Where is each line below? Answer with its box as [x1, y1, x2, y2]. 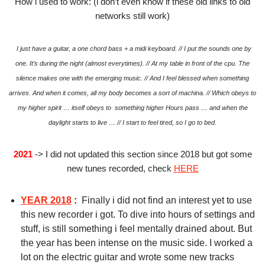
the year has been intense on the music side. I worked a [21, 238, 253, 248]
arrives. [9, 89, 33, 97]
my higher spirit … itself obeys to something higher [17, 104, 166, 112]
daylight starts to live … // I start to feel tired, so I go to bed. [49, 119, 216, 127]
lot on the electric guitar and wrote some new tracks [21, 252, 234, 263]
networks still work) [95, 11, 170, 21]
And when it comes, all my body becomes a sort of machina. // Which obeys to [33, 89, 256, 97]
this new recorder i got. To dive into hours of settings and [21, 209, 255, 220]
